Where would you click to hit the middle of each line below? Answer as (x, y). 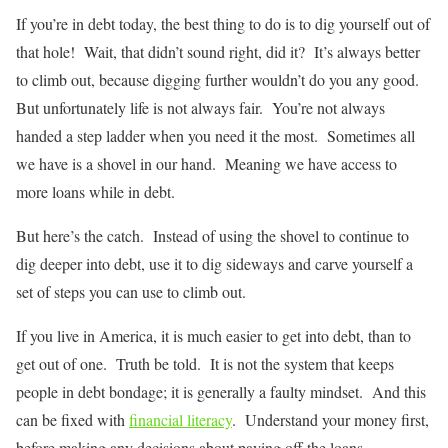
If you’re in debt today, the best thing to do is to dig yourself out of (223, 24)
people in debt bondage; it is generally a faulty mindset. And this (221, 392)
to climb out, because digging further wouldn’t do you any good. (220, 80)
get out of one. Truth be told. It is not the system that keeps (205, 364)
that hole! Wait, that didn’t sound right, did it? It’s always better (218, 52)
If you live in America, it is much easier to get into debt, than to (213, 336)
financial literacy (180, 420)
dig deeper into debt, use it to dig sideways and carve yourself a (214, 264)
